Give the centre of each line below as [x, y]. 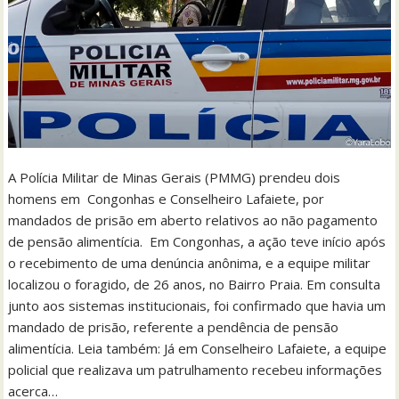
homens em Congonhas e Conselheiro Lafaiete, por [167, 198]
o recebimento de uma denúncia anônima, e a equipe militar [190, 262]
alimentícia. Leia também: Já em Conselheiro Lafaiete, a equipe [198, 348]
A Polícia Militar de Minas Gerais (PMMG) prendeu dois [175, 177]
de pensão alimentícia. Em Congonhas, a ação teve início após [197, 241]
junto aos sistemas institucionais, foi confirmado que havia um [197, 305]
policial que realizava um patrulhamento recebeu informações [195, 369]
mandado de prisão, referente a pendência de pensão [174, 326]
